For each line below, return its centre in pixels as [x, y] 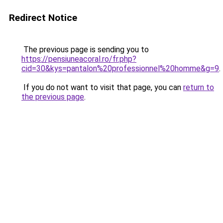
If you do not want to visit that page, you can [102, 87]
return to [199, 87]
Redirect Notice [43, 18]
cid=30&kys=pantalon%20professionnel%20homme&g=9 [120, 68]
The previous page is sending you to [85, 50]
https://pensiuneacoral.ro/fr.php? [79, 59]
